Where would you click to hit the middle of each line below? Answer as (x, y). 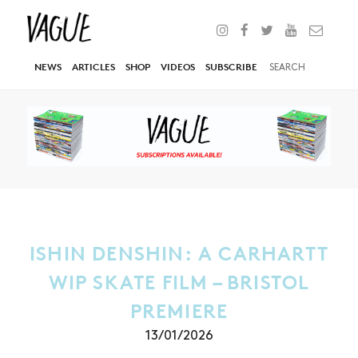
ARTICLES (93, 67)
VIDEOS (178, 67)
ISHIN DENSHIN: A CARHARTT (179, 254)
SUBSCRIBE (231, 67)
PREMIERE (179, 312)
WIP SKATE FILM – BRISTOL (179, 283)
